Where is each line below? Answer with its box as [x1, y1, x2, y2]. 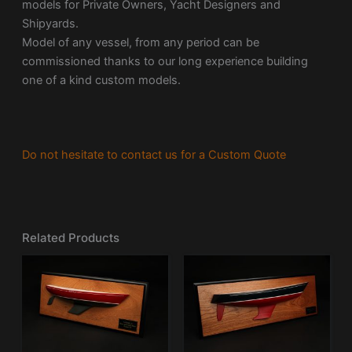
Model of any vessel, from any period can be [21, 35, 259, 50]
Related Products [21, 229, 119, 245]
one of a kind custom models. [21, 73, 181, 88]
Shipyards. [21, 16, 79, 31]
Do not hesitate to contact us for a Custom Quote [21, 148, 286, 162]
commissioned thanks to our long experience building [21, 54, 308, 69]
